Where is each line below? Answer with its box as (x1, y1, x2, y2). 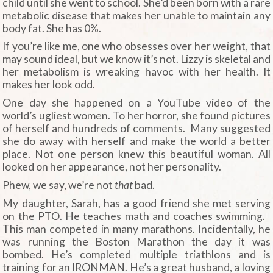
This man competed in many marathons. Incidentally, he (2, 222, 271, 235)
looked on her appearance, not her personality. (2, 160, 222, 174)
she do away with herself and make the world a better (2, 135, 271, 148)
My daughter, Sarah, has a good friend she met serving (2, 196, 271, 210)
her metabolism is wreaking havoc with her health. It (2, 65, 271, 79)
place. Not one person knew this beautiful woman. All (2, 147, 271, 161)
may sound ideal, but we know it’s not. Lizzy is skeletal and (2, 52, 271, 66)
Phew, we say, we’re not (2, 178, 115, 191)
